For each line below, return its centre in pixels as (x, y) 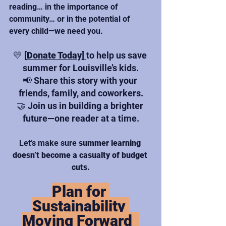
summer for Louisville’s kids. (81, 68)
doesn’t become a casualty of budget (81, 155)
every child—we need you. (56, 31)
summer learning (110, 143)
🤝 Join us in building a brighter (81, 106)
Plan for (81, 192)
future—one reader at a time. (81, 119)
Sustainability (81, 206)
